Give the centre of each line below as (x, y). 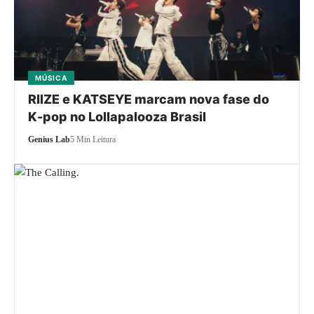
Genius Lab (49, 139)
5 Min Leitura (93, 139)
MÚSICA (51, 77)
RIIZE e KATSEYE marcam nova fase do (149, 99)
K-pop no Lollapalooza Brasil (117, 116)
